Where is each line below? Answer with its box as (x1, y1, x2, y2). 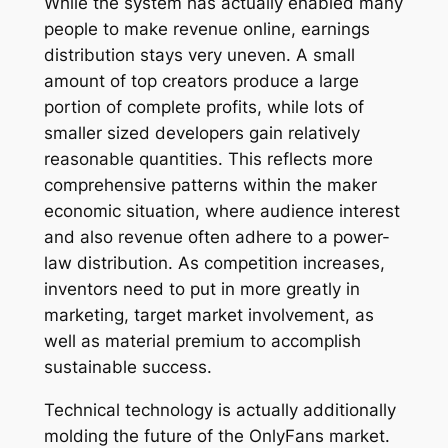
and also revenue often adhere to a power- (43, 226, 390, 247)
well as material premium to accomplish (43, 330, 361, 351)
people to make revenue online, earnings (43, 18, 370, 39)
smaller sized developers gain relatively (43, 122, 360, 143)
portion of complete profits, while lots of (43, 96, 364, 117)
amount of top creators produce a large (43, 70, 359, 91)
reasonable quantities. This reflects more (43, 148, 373, 169)
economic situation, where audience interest (43, 200, 400, 221)
